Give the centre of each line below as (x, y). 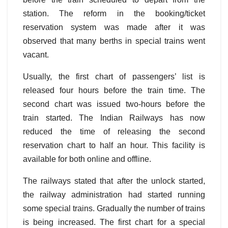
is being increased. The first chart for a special (114, 222)
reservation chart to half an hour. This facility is (114, 146)
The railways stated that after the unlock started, (114, 181)
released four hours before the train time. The (114, 91)
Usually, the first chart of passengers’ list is (114, 77)
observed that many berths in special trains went (114, 41)
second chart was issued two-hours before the (114, 104)
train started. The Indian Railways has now (114, 118)
